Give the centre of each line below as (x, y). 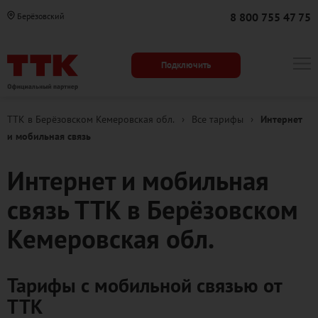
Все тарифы (218, 119)
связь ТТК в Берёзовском (153, 209)
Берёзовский (40, 16)
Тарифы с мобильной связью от (144, 285)
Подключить (186, 65)
